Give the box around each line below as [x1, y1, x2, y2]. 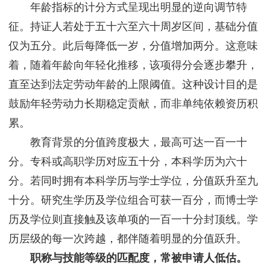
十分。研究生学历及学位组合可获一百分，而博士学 [8, 194, 258, 207]
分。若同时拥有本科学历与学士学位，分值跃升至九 [8, 175, 258, 187]
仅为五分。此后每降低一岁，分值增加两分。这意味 [8, 40, 258, 52]
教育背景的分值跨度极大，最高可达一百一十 [8, 136, 247, 149]
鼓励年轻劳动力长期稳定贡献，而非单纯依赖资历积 [8, 98, 258, 110]
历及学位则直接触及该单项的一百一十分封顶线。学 [8, 213, 258, 226]
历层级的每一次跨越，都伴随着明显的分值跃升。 [8, 233, 247, 245]
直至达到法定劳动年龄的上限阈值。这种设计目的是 [8, 78, 258, 91]
